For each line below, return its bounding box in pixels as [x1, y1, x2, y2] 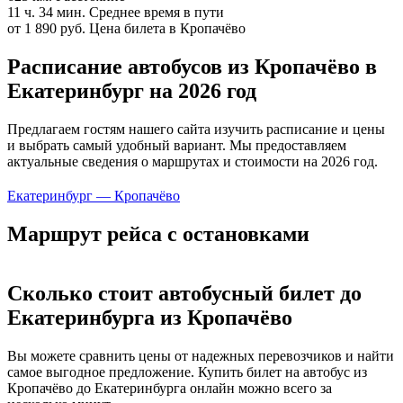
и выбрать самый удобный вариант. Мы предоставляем [7, 137, 346, 153]
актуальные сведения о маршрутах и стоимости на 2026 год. [7, 153, 378, 169]
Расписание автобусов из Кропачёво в [7, 54, 377, 78]
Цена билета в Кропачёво [89, 20, 246, 36]
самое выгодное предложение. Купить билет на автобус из [7, 364, 367, 381]
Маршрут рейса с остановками [7, 221, 309, 246]
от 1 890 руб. [7, 20, 89, 36]
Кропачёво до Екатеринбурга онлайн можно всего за [7, 381, 332, 397]
